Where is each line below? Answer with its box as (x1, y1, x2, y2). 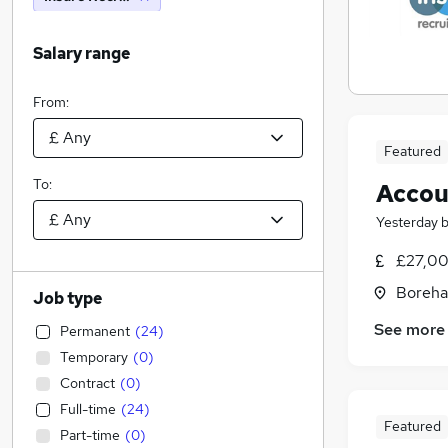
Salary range (33, 43, 130, 64)
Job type (33, 288, 102, 309)
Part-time (60, 426, 120, 444)
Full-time (60, 400, 116, 418)
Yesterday (376, 213, 438, 231)
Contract (60, 374, 115, 392)
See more (374, 319, 445, 341)
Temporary (60, 348, 128, 366)
